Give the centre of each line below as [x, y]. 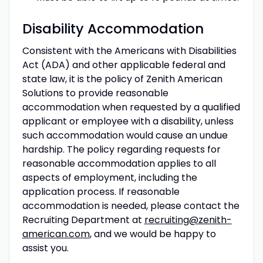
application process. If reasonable [101, 191]
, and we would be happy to [153, 234]
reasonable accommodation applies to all [119, 163]
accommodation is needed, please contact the [131, 205]
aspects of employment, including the [109, 177]
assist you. [45, 248]
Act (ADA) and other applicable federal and [124, 65]
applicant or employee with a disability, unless [128, 121]
